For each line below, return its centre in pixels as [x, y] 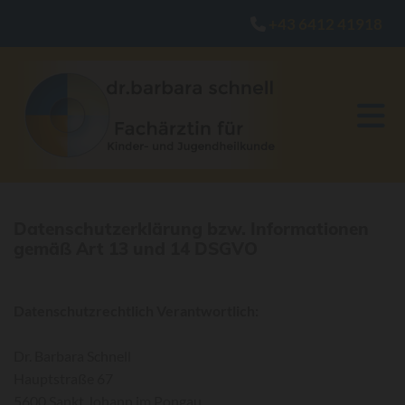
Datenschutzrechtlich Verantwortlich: [136, 311]
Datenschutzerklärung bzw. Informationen [191, 229]
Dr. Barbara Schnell [72, 356]
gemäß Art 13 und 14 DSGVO [136, 249]
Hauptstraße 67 [63, 378]
